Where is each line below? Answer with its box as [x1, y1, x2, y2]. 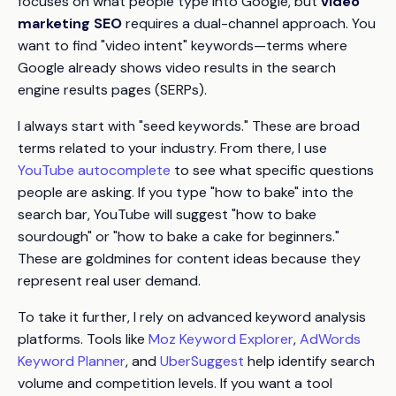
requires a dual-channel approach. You [122, 14, 376, 34]
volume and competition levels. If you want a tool [18, 374, 332, 393]
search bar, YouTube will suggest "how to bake [18, 205, 316, 225]
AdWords [300, 330, 361, 349]
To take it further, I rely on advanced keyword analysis [18, 308, 366, 327]
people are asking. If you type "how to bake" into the [18, 183, 354, 202]
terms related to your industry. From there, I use [18, 139, 327, 158]
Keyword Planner [18, 352, 126, 371]
